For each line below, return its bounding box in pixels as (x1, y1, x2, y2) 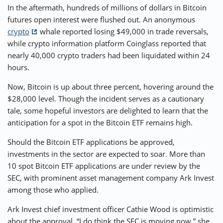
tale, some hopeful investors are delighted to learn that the (7, 106, 208, 116)
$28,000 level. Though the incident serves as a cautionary (7, 94, 204, 104)
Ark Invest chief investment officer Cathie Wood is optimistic (7, 204, 214, 215)
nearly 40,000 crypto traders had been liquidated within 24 (7, 50, 210, 61)
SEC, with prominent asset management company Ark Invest (7, 173, 214, 183)
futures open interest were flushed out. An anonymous (7, 14, 195, 25)
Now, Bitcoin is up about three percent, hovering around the (7, 82, 214, 92)
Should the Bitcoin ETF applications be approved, (7, 137, 175, 147)
